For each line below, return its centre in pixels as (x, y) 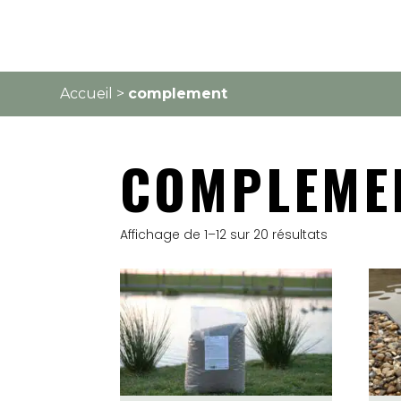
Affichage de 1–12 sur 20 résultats (224, 235)
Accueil (87, 93)
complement (178, 93)
